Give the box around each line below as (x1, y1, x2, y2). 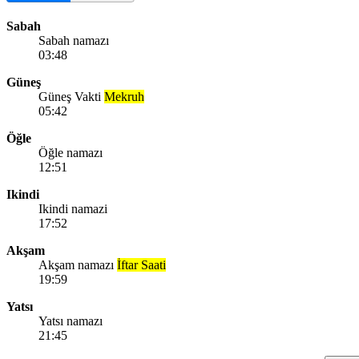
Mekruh (104, 89, 144, 103)
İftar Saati (117, 257, 166, 272)
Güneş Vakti (38, 89, 104, 103)
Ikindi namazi (38, 201, 107, 216)
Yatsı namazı (38, 313, 103, 328)
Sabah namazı (38, 33, 109, 47)
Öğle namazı (38, 145, 103, 159)
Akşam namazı (38, 257, 117, 272)
